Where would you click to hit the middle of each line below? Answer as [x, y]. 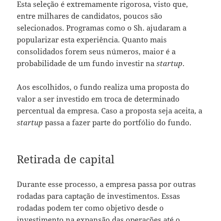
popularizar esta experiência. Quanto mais [92, 39]
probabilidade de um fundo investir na [87, 63]
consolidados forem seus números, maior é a [96, 51]
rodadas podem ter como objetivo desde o [91, 207]
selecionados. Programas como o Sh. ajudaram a [102, 27]
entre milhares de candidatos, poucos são [90, 16]
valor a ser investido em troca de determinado [98, 98]
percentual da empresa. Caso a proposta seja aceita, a [110, 110]
